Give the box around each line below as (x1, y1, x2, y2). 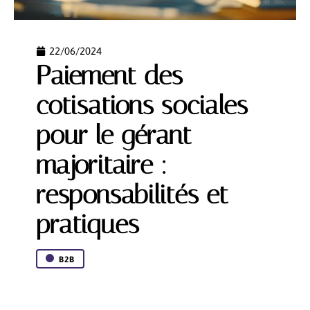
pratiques (36, 209, 139, 240)
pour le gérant (36, 120, 192, 151)
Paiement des (36, 60, 183, 91)
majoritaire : (36, 149, 167, 181)
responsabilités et (36, 179, 228, 210)
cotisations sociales (36, 90, 248, 121)
